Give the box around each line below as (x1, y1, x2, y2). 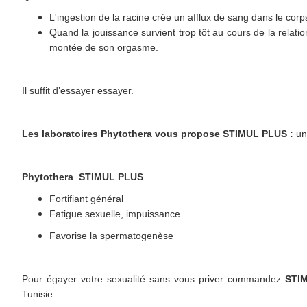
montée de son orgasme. (49, 41, 158, 53)
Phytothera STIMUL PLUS (22, 171, 143, 182)
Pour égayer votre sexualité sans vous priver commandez (22, 273, 286, 284)
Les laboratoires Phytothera (22, 127, 152, 139)
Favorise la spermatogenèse (49, 230, 173, 241)
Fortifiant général (49, 193, 123, 204)
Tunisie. (22, 288, 56, 299)
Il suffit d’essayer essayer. (22, 84, 134, 96)
